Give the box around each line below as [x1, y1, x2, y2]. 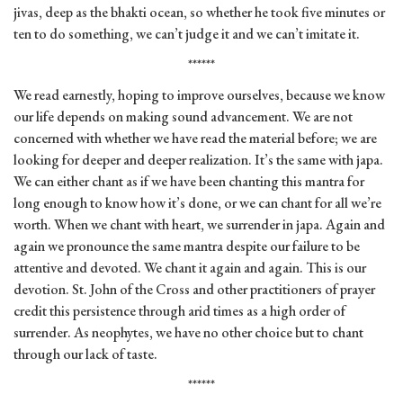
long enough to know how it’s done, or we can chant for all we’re [13, 193, 381, 213]
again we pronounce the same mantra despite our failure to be [13, 237, 360, 256]
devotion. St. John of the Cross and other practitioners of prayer [13, 280, 375, 300]
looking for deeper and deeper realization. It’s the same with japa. [13, 150, 383, 170]
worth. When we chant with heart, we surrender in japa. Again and [13, 215, 385, 235]
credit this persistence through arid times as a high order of [13, 301, 345, 321]
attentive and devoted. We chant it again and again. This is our [13, 258, 366, 278]
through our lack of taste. [13, 345, 157, 364]
